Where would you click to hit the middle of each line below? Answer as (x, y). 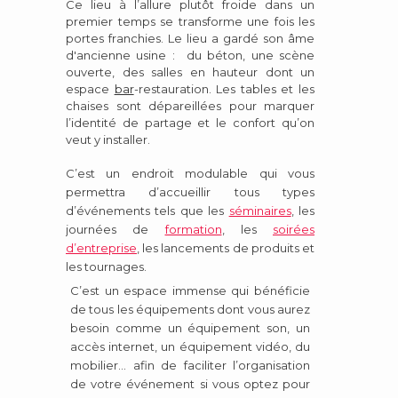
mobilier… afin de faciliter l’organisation (190, 365)
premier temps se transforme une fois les (190, 21)
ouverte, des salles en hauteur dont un (190, 72)
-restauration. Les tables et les (224, 88)
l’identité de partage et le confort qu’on (190, 122)
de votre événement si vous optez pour (190, 383)
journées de (115, 229)
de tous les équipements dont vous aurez (190, 309)
